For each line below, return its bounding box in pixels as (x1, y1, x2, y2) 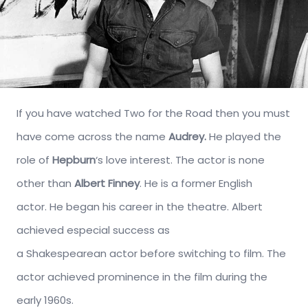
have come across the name (16, 129, 168, 144)
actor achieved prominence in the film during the (16, 269, 267, 285)
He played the (209, 129, 281, 144)
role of (16, 153, 52, 168)
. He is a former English (140, 176, 252, 191)
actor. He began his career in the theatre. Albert (16, 199, 263, 214)
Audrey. (168, 129, 209, 144)
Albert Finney (74, 176, 140, 191)
